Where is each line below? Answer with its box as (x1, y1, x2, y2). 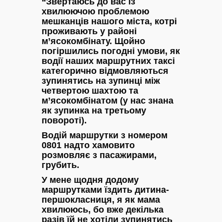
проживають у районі (42, 26, 137, 36)
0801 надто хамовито (42, 140, 135, 150)
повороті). (42, 115, 87, 125)
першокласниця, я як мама (42, 194, 160, 205)
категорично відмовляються (42, 65, 168, 76)
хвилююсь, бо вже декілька (42, 204, 164, 215)
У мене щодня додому (42, 174, 139, 185)
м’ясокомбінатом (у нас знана (42, 95, 173, 106)
